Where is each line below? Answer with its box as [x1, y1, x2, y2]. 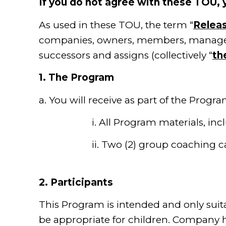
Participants [50, 176, 113, 188]
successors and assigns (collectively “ [39, 49, 212, 61]
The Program [48, 72, 114, 84]
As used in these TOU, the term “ [39, 19, 193, 31]
